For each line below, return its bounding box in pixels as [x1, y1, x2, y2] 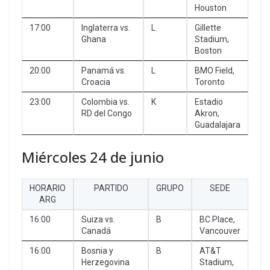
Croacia [81, 77, 110, 87]
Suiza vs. [81, 214, 115, 224]
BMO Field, [195, 65, 234, 75]
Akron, [195, 108, 219, 118]
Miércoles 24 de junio [22, 146, 164, 167]
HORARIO [30, 183, 66, 193]
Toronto [195, 77, 225, 87]
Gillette [195, 22, 221, 33]
